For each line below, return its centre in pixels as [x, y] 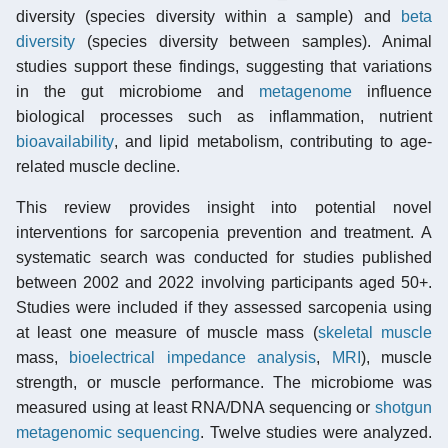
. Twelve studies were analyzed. [316, 432]
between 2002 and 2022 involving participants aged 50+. [224, 282]
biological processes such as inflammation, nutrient [224, 116]
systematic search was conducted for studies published [224, 257]
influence [392, 91]
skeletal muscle [374, 332]
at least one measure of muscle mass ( [167, 332]
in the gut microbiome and [137, 91]
